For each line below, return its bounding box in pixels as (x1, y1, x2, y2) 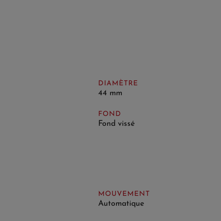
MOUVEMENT (98, 190, 150, 198)
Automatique (98, 199, 144, 208)
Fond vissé (98, 119, 135, 128)
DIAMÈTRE (98, 79, 138, 87)
